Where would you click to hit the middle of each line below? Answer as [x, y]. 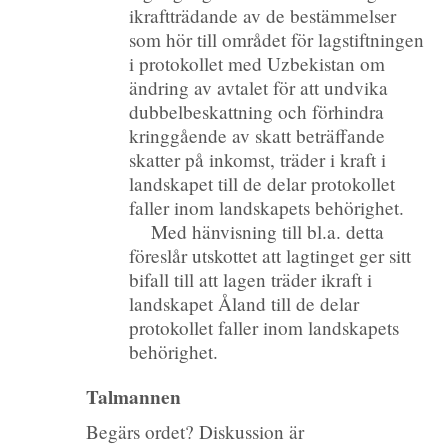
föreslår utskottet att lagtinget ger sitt [270, 255]
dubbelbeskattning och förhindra [257, 111]
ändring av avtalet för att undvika [259, 87]
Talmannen [133, 396]
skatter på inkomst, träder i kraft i [258, 159]
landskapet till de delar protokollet [262, 183]
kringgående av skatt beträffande [257, 135]
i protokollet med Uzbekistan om [257, 63]
